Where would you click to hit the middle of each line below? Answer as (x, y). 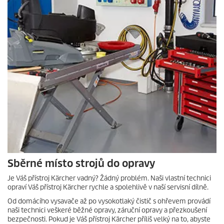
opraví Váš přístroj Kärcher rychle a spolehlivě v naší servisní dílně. (108, 187)
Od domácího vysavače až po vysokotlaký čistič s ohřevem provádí (109, 201)
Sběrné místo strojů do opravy (81, 163)
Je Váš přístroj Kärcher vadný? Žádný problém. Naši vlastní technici (109, 178)
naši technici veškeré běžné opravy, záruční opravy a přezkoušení (107, 210)
